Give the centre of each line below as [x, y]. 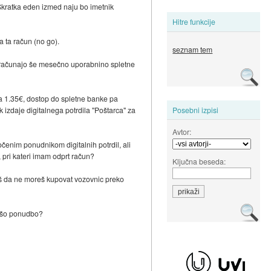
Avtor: [182, 131]
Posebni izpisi [196, 109]
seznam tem [193, 50]
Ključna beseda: [199, 161]
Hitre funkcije [194, 22]
